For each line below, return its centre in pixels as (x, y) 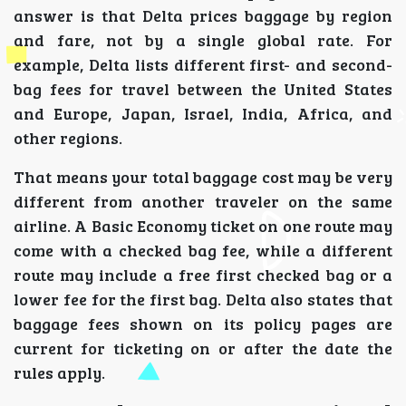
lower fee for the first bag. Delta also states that (203, 299)
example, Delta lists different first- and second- (203, 64)
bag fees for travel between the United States (203, 88)
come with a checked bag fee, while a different (203, 250)
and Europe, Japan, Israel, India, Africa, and (203, 113)
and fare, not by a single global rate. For (203, 39)
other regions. (68, 137)
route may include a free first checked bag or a (203, 274)
